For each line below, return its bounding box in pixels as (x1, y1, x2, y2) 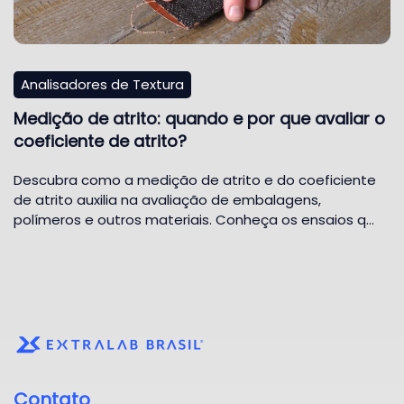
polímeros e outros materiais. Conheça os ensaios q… (14, 209, 374, 229)
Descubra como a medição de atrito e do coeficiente (14, 170, 376, 189)
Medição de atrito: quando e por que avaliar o (14, 106, 385, 130)
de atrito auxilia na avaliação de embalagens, (14, 189, 321, 209)
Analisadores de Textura (21, 74, 184, 94)
